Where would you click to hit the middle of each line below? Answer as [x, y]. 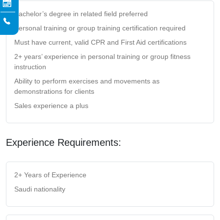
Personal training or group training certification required [100, 28]
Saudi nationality [40, 189]
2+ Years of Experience [50, 175]
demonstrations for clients [54, 91]
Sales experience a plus [51, 105]
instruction [30, 67]
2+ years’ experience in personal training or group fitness [102, 56]
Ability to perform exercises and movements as [87, 81]
